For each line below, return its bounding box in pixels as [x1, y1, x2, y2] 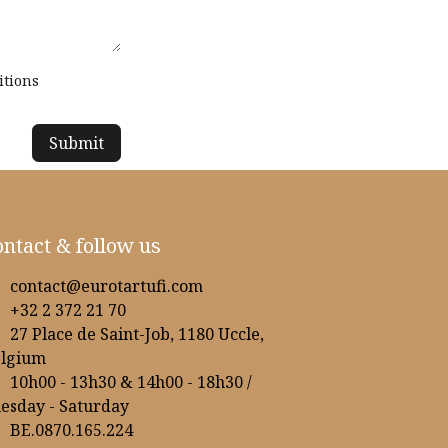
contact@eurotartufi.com [9, 274, 203, 297]
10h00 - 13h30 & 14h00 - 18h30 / [9, 370, 252, 393]
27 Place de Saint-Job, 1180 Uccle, [9, 322, 264, 345]
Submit [49, 131, 104, 154]
